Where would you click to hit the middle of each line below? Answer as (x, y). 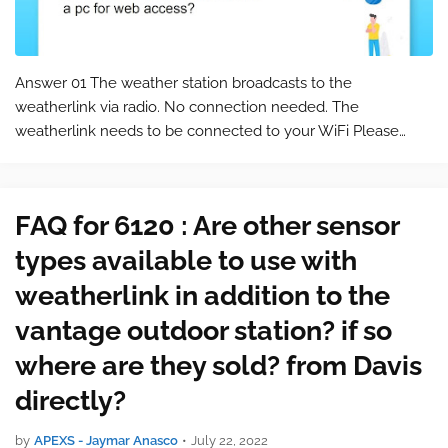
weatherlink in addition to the (202, 295)
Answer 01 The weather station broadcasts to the (183, 83)
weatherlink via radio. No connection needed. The (187, 107)
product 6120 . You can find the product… (154, 179)
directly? (70, 400)
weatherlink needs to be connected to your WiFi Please (207, 131)
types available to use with (186, 260)
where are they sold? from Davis (218, 365)
